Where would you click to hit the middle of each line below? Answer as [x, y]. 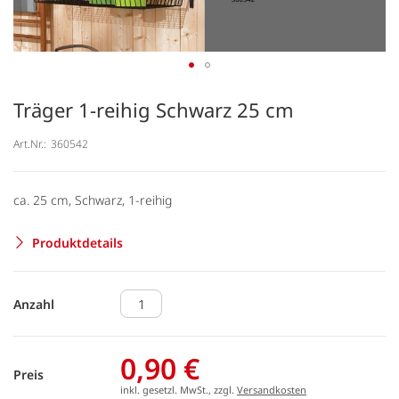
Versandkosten [272, 390]
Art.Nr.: [30, 143]
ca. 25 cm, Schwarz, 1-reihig [93, 199]
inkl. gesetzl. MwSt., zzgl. [179, 390]
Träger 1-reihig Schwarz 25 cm [154, 110]
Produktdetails [77, 242]
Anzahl [34, 304]
